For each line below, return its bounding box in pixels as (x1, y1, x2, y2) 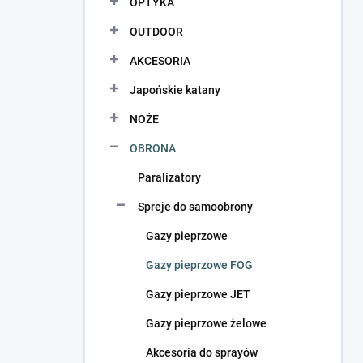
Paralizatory (138, 171, 201, 184)
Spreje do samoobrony (138, 200, 253, 213)
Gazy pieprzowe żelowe (146, 317, 267, 330)
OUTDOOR (130, 25, 183, 38)
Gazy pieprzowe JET (146, 288, 250, 301)
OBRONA (130, 142, 176, 155)
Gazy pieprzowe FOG (146, 258, 253, 271)
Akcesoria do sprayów (146, 346, 258, 359)
